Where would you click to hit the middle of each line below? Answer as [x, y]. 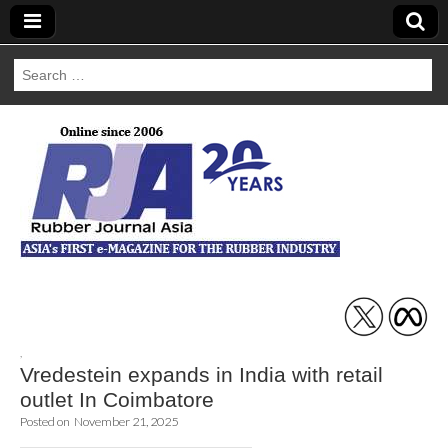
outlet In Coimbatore [117, 399]
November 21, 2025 [126, 421]
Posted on [46, 421]
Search [35, 69]
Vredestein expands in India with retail [201, 374]
